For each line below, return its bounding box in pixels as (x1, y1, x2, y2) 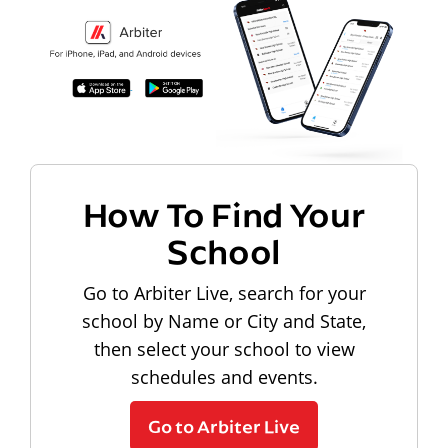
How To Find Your (82, 190, 366, 236)
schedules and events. (130, 364, 318, 389)
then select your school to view (93, 336, 355, 361)
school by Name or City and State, (82, 308, 366, 333)
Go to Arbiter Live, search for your (82, 280, 366, 305)
